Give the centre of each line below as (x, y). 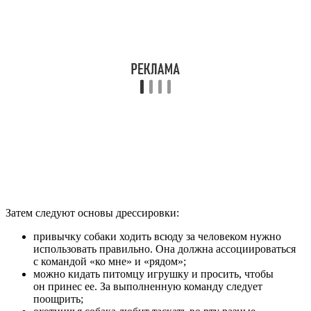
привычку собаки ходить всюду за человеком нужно (157, 237)
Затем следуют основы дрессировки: (92, 213)
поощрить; (58, 299)
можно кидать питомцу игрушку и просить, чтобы (153, 274)
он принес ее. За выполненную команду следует (148, 287)
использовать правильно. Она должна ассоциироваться (165, 249)
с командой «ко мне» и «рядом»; (110, 262)
